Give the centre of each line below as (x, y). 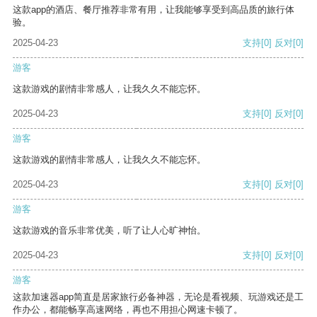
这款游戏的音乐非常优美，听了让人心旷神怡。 (109, 231)
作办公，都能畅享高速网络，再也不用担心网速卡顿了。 (128, 310)
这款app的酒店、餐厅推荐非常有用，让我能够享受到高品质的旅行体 (154, 10)
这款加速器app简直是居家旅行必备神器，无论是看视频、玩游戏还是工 (158, 297)
